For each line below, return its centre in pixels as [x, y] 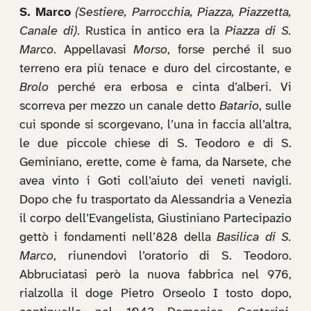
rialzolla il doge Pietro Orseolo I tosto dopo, [155, 294]
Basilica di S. [254, 238]
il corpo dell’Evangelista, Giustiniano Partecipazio [155, 219]
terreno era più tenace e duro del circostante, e [155, 69]
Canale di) [48, 32]
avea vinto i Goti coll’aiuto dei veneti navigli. [155, 182]
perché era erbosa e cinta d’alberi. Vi [170, 88]
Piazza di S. [258, 32]
